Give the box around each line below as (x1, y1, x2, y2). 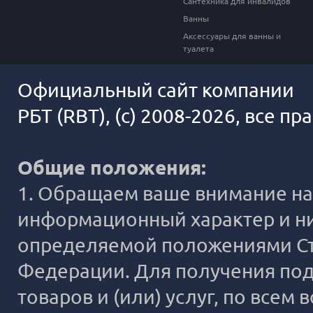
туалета (183, 44, 214, 53)
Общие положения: (17, 156, 206, 178)
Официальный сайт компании (17, 79, 294, 101)
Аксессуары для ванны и (183, 31, 281, 41)
